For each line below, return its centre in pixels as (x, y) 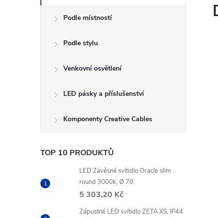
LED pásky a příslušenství (104, 94)
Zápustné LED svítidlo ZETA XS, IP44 (131, 212)
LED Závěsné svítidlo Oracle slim (125, 171)
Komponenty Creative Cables (108, 119)
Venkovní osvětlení (92, 68)
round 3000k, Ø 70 (106, 182)
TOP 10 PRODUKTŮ (77, 153)
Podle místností (88, 18)
